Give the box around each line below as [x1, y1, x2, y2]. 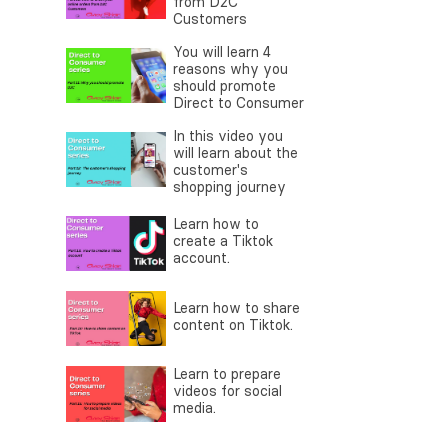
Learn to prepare [173, 365, 281, 384]
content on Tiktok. [173, 315, 293, 334]
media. [173, 399, 216, 418]
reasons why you [173, 60, 288, 79]
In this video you [173, 127, 283, 146]
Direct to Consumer [173, 94, 304, 113]
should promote [173, 77, 276, 96]
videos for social [173, 382, 282, 401]
